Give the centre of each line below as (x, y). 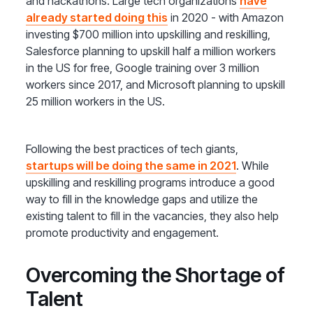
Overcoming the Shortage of (156, 275)
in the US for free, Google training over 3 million (143, 68)
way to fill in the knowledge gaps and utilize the (142, 199)
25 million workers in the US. (99, 102)
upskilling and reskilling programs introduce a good (151, 183)
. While (253, 166)
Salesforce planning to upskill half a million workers (151, 51)
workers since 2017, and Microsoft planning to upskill (156, 85)
